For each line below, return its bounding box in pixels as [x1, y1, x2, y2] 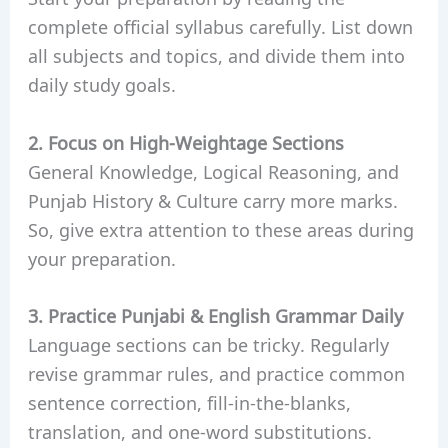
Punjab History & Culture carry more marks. [27, 186, 398, 213]
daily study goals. [27, 70, 176, 97]
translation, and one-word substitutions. [27, 418, 372, 445]
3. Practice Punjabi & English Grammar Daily [27, 302, 403, 329]
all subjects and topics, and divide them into [27, 41, 405, 68]
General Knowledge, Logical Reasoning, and [27, 157, 399, 184]
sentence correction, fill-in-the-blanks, [27, 389, 351, 416]
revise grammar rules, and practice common [27, 360, 405, 387]
